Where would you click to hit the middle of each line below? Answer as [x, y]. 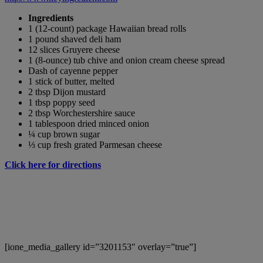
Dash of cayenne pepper [73, 71]
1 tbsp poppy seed [62, 103]
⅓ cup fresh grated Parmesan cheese [95, 145]
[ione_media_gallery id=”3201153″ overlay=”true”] [100, 247]
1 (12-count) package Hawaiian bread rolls [107, 29]
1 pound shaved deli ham [75, 39]
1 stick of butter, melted [71, 82]
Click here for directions [53, 165]
